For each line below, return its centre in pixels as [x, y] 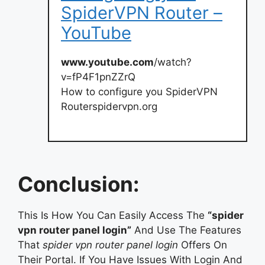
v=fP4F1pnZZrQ [98, 77]
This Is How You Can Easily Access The [113, 215]
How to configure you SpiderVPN [139, 91]
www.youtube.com [107, 62]
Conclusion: [78, 184]
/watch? [173, 62]
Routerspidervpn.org [109, 106]
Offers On [203, 245]
